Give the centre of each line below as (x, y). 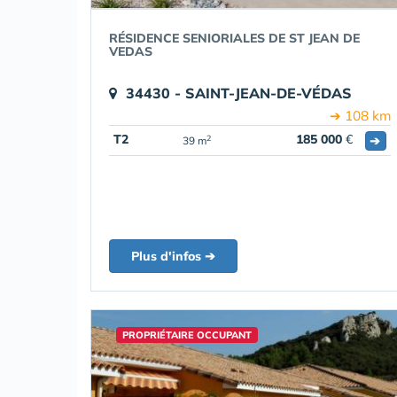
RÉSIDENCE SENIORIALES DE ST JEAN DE (234, 38)
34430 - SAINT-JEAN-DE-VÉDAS (239, 93)
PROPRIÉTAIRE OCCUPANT (187, 335)
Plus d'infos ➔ (173, 256)
